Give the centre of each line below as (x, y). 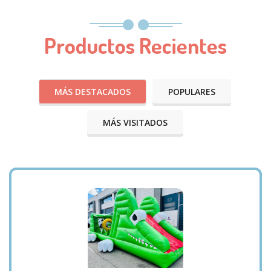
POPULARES (192, 92)
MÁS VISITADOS (135, 123)
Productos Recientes (135, 46)
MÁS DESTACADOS (93, 92)
